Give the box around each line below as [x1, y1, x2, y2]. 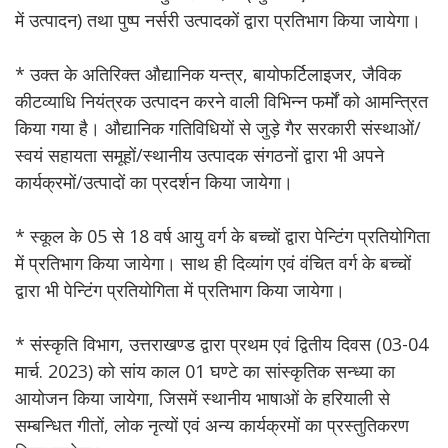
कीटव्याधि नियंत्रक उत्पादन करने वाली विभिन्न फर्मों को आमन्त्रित [15, 89, 428, 113]
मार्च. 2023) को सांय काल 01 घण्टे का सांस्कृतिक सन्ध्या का [15, 359, 395, 383]
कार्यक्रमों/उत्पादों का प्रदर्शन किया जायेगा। [15, 170, 293, 194]
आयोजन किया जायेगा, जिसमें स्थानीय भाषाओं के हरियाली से [15, 386, 390, 410]
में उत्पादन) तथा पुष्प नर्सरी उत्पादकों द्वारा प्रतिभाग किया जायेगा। [15, 8, 421, 32]
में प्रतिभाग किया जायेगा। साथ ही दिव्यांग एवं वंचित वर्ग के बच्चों [15, 251, 411, 275]
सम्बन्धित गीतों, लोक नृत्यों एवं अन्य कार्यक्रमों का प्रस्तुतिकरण [15, 413, 409, 437]
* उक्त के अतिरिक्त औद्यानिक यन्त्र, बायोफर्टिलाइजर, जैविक [15, 62, 401, 86]
